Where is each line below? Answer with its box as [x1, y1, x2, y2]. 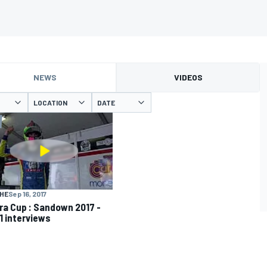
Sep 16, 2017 [8, 189, 46, 198]
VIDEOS [173, 72, 203, 82]
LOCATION [33, 98, 67, 107]
